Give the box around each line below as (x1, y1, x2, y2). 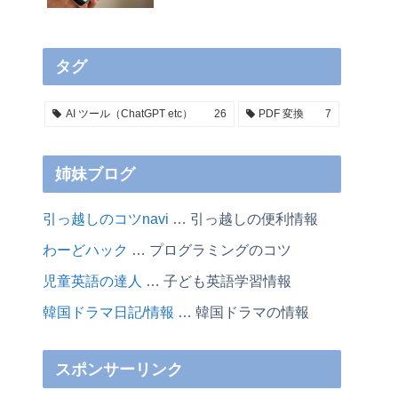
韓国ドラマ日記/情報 (43, 304, 174, 321)
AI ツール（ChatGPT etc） (65, 107, 193, 121)
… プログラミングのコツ (128, 242, 291, 259)
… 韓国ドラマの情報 (174, 304, 309, 321)
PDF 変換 (259, 107, 305, 121)
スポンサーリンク (55, 360, 184, 378)
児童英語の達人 (43, 273, 142, 290)
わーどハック (43, 242, 128, 259)
